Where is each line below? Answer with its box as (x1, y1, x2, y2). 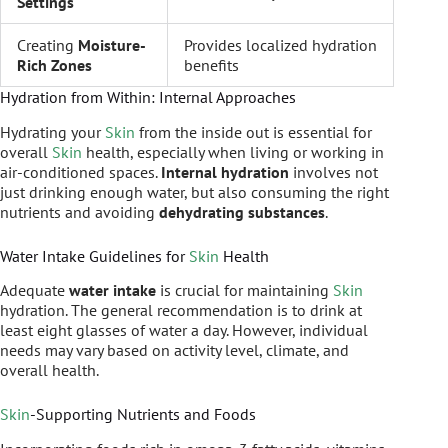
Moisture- (78, 34, 146, 55)
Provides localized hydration (184, 34, 377, 55)
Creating (17, 34, 78, 55)
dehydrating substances (159, 201, 325, 222)
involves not (289, 161, 378, 182)
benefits (184, 54, 239, 75)
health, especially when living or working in (82, 141, 384, 162)
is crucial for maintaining (156, 280, 333, 301)
